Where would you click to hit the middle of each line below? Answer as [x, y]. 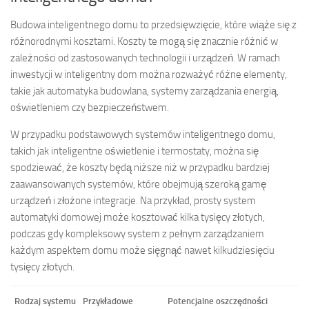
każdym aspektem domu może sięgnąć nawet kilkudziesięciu [142, 250]
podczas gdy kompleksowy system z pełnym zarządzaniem [137, 233]
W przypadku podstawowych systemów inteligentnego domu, [143, 134]
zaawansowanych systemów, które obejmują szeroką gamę [138, 184]
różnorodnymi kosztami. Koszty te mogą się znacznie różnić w [144, 41]
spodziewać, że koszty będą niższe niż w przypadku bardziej [140, 167]
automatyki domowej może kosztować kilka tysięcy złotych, [138, 217]
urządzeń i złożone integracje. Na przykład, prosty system [133, 200]
